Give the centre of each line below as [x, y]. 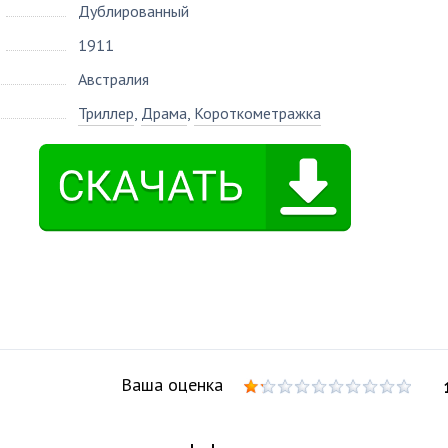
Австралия [113, 79]
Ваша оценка [172, 384]
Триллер [106, 113]
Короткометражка [257, 113]
